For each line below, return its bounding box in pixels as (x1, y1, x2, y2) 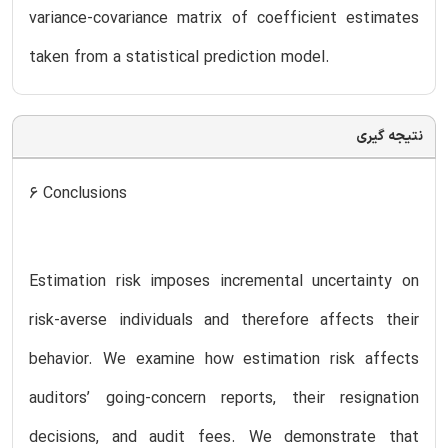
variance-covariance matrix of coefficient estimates (29, 6, 419, 31)
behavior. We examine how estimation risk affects (29, 347, 419, 372)
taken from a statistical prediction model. (29, 45, 330, 70)
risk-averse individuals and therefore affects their (29, 308, 419, 333)
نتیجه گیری (356, 125, 423, 147)
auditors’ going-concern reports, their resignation (29, 386, 419, 411)
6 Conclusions (29, 181, 127, 206)
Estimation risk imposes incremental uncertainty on (29, 269, 419, 294)
